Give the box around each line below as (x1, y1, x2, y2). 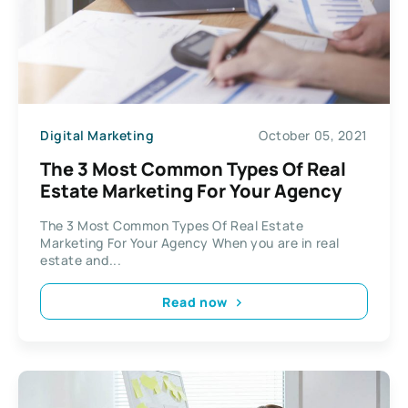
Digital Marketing (40, 126, 155, 144)
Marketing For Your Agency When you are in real (40, 234, 340, 252)
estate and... (40, 251, 122, 270)
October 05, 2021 (259, 126, 368, 144)
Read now (162, 292, 228, 311)
